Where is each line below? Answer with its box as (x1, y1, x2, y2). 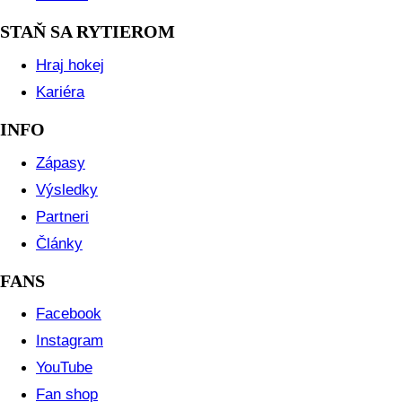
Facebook (36, 305, 101, 323)
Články (36, 234, 83, 252)
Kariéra (36, 83, 84, 100)
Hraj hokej (36, 56, 104, 74)
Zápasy (36, 153, 85, 171)
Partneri (36, 207, 89, 225)
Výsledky (36, 180, 98, 198)
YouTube (36, 359, 92, 377)
